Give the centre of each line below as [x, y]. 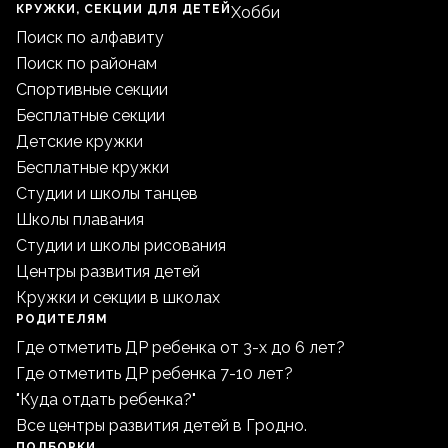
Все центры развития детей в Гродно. [161, 426]
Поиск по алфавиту [90, 38]
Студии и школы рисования [121, 246]
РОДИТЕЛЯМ [62, 319]
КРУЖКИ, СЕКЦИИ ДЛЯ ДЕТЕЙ [123, 9]
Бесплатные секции [90, 116]
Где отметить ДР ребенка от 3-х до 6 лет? [180, 348]
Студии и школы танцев [107, 194]
